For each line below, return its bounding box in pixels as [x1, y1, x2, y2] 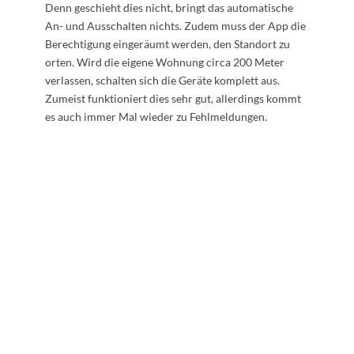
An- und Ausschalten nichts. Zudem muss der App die [44, 19, 306, 33]
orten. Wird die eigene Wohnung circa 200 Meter [44, 55, 284, 70]
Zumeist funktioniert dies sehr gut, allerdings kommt [44, 92, 301, 106]
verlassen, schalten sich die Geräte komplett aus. [44, 73, 280, 88]
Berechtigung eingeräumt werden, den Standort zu [44, 37, 290, 51]
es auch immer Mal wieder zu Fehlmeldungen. [44, 110, 267, 124]
